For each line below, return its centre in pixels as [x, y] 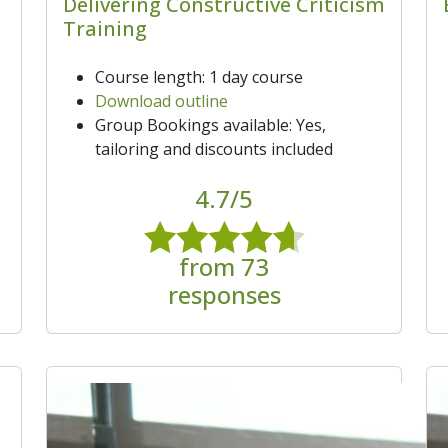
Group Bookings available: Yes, [210, 124]
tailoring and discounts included [214, 148]
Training [105, 28]
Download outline [161, 100]
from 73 [224, 266]
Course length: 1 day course [199, 76]
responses [224, 294]
